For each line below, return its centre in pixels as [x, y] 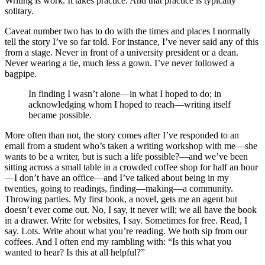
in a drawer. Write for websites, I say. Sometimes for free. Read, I [126, 220]
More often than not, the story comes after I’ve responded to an [122, 135]
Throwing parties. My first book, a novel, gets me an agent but [121, 199]
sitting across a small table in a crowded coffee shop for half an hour [131, 167]
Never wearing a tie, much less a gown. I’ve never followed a [119, 63]
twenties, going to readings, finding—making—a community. [119, 188]
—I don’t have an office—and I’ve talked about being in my [117, 177]
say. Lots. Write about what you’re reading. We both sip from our [126, 231]
